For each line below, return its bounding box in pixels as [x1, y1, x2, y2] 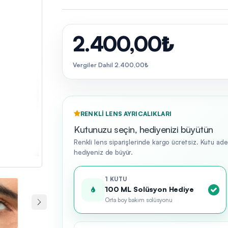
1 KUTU [105, 176, 128, 183]
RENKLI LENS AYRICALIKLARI [80, 109, 172, 118]
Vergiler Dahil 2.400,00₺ [73, 61, 149, 69]
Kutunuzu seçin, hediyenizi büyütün [74, 123, 213, 135]
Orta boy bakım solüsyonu [105, 196, 173, 204]
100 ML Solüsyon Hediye [105, 185, 194, 193]
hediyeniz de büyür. [74, 148, 133, 156]
